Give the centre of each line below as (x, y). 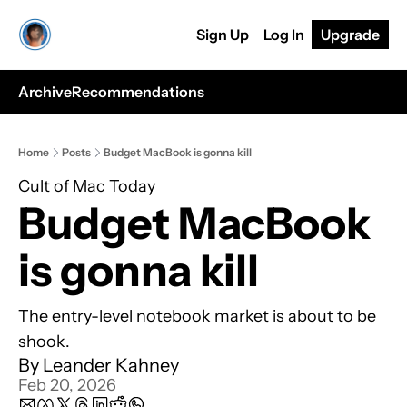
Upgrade (350, 35)
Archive (45, 92)
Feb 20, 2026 (67, 385)
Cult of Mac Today (87, 186)
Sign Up (223, 35)
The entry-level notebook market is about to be (197, 316)
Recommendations (138, 92)
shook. (44, 342)
